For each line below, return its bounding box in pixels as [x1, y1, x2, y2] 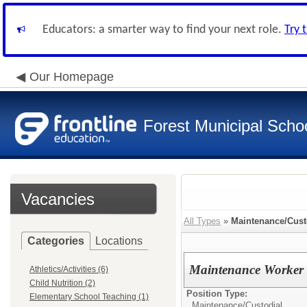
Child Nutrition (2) [29, 278, 95, 288]
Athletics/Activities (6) [29, 265, 108, 274]
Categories [27, 235, 84, 247]
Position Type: [186, 288, 247, 299]
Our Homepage [29, 70, 114, 84]
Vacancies [21, 190, 95, 208]
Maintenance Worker [189, 262, 304, 277]
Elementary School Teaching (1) [29, 292, 149, 302]
